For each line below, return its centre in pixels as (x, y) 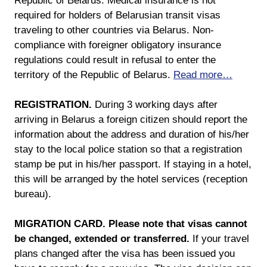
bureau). (33, 194)
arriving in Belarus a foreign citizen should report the (131, 119)
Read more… (203, 75)
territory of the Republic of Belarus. (94, 75)
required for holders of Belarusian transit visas (117, 15)
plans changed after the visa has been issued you (125, 254)
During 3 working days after (156, 105)
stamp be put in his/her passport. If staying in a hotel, (133, 164)
